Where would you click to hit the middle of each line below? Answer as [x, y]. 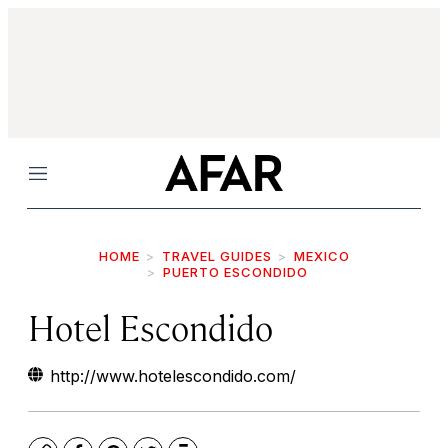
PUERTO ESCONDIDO [235, 272]
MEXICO [321, 256]
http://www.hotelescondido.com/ [173, 376]
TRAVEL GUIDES [216, 256]
